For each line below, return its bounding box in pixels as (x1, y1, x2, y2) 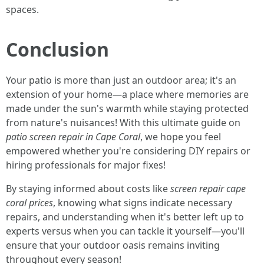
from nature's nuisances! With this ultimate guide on (6, 116, 240, 129)
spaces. (6, 3, 39, 16)
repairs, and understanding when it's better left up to (6, 210, 244, 223)
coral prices (6, 196, 53, 209)
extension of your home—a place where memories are (6, 88, 249, 101)
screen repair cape (170, 182, 246, 195)
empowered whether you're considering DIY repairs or (6, 144, 250, 157)
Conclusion (6, 37, 109, 62)
